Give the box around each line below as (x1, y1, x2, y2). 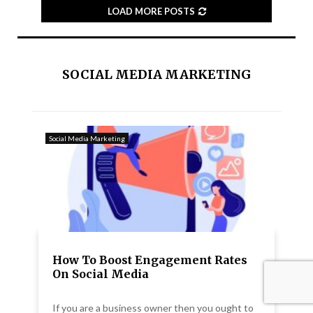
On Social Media (52, 267, 149, 282)
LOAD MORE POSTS (107, 6, 195, 17)
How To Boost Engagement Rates (52, 253, 247, 268)
